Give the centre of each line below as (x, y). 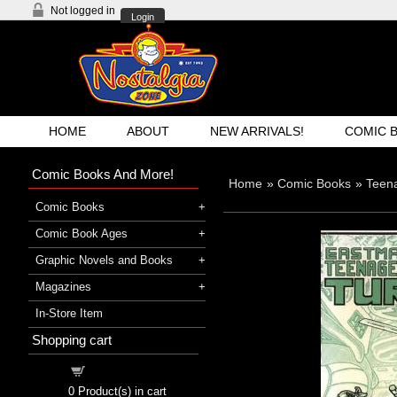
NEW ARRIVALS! (257, 131)
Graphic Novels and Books (104, 260)
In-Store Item (69, 313)
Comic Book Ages (82, 233)
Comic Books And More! (103, 174)
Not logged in (83, 11)
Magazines (63, 286)
